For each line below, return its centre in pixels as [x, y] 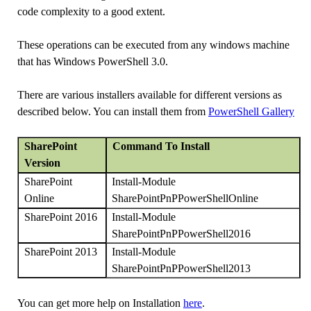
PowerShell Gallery [251, 111]
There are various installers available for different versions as [150, 95]
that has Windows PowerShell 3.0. [93, 61]
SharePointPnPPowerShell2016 [182, 234]
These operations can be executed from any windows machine [153, 45]
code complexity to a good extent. [91, 11]
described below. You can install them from [113, 111]
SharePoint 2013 [60, 252]
